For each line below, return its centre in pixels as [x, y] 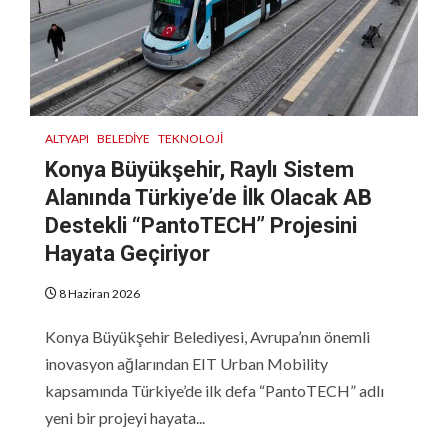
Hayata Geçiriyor [127, 253]
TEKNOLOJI [190, 138]
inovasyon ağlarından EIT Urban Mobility [186, 363]
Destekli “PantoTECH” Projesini [201, 225]
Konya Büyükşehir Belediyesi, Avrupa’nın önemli [207, 336]
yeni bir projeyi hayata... [125, 417]
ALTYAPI [67, 138]
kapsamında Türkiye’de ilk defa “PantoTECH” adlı [214, 390]
